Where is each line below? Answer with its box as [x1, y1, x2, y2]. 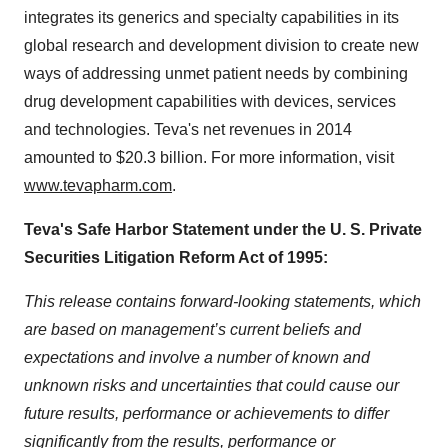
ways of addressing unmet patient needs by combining [24, 64, 408, 82]
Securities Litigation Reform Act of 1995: [24, 248, 328, 266]
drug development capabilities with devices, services [24, 92, 396, 110]
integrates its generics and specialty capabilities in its [24, 8, 399, 26]
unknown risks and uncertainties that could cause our [24, 376, 399, 394]
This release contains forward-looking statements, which [24, 292, 421, 310]
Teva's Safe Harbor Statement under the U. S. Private [24, 220, 422, 238]
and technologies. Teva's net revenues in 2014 [24, 120, 352, 138]
